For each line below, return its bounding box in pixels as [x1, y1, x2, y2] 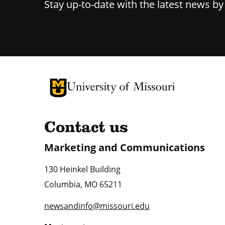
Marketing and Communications [44, 141, 205, 155]
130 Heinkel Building [44, 164, 121, 175]
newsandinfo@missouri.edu [44, 200, 150, 212]
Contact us [44, 120, 128, 137]
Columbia [44, 179, 80, 190]
